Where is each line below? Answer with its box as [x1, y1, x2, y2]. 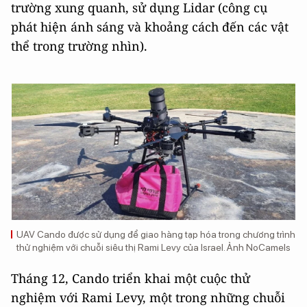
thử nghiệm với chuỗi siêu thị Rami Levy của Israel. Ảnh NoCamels [16, 242, 291, 253]
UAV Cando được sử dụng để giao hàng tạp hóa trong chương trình [16, 229, 295, 240]
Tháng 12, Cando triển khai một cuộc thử [11, 270, 250, 286]
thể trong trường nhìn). [11, 38, 147, 54]
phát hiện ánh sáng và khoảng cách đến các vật [11, 19, 288, 35]
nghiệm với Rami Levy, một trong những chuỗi [11, 289, 285, 306]
